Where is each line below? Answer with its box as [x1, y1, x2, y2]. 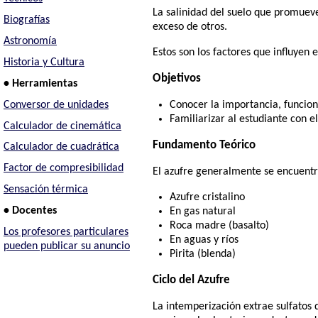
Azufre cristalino [170, 192, 246, 204]
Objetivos [153, 72, 202, 85]
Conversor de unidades [3, 99, 109, 111]
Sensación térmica [3, 184, 88, 196]
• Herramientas [3, 77, 77, 89]
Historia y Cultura [3, 56, 84, 68]
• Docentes [3, 205, 57, 217]
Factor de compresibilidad [3, 163, 124, 175]
